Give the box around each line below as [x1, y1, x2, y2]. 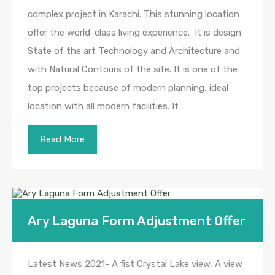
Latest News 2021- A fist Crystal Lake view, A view [28, 258, 242, 269]
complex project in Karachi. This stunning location [28, 8, 239, 20]
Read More [40, 133, 85, 145]
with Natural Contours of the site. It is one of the [28, 63, 238, 75]
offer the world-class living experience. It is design [28, 26, 241, 38]
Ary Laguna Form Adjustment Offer [28, 212, 246, 228]
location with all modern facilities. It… [28, 100, 184, 112]
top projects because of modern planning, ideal [28, 82, 228, 93]
